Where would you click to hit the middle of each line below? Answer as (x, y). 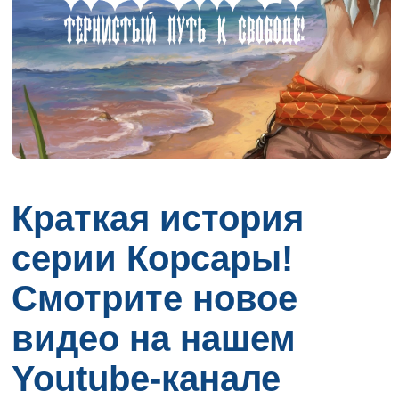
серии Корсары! (153, 258)
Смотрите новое (155, 298)
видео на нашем (154, 338)
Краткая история (158, 218)
